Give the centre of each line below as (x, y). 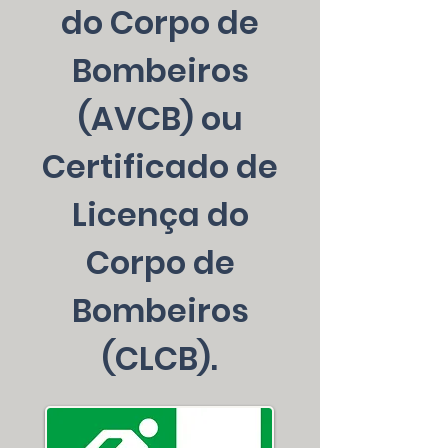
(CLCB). (160, 358)
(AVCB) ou (160, 118)
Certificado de (160, 166)
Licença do (160, 214)
